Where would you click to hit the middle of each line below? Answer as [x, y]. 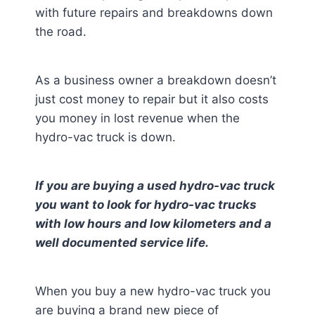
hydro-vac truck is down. [105, 137]
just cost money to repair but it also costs [152, 99]
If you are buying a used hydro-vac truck [155, 186]
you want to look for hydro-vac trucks [146, 205]
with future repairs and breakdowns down [154, 13]
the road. [61, 32]
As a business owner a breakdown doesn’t [156, 80]
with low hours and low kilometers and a [153, 224]
